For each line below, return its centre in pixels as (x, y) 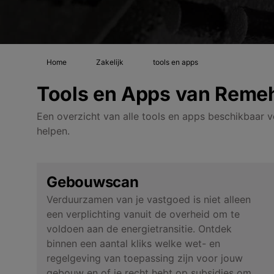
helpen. (53, 131)
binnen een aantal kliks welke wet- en (133, 243)
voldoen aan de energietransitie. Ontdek (139, 228)
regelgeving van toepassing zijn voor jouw (145, 258)
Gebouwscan (93, 182)
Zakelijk (110, 62)
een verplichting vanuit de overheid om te (143, 214)
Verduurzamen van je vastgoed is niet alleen (149, 199)
